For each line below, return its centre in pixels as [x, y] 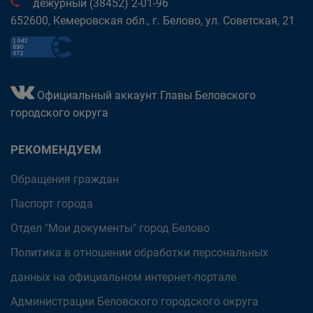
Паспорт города [52, 204]
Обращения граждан [65, 179]
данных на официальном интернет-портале [123, 277]
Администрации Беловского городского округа [134, 301]
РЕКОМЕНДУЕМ [56, 150]
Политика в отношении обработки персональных [139, 253]
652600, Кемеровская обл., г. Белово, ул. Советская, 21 [153, 21]
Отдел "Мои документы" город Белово [110, 228]
